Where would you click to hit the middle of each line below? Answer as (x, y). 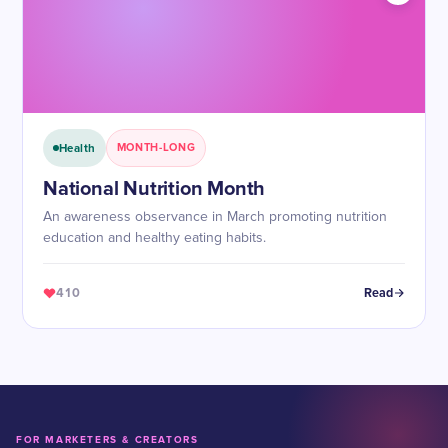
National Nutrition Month (154, 189)
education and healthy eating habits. (154, 238)
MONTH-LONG (156, 147)
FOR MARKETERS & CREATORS (107, 440)
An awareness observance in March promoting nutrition (215, 217)
